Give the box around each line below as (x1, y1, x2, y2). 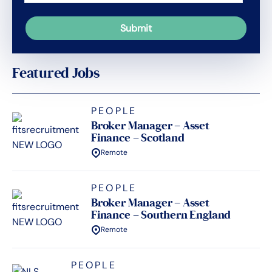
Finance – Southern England (91, 208, 231, 222)
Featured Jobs (12, 64, 100, 83)
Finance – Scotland (91, 131, 185, 145)
